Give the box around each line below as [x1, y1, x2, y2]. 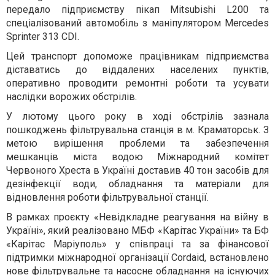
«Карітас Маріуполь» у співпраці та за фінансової [6, 238, 269, 250]
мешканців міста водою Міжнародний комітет [6, 151, 269, 163]
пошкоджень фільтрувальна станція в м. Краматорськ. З [6, 124, 269, 136]
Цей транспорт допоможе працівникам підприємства [6, 50, 269, 62]
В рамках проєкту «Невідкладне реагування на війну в [6, 211, 269, 223]
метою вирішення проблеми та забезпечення [6, 137, 269, 149]
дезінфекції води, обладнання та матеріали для [6, 178, 269, 190]
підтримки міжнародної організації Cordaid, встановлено [6, 252, 269, 263]
